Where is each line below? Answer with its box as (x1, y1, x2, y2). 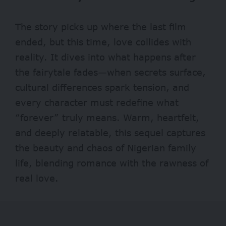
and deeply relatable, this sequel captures (15, 127, 205, 138)
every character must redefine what (15, 96, 179, 108)
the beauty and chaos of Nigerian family (15, 142, 196, 153)
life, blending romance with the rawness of (15, 157, 208, 168)
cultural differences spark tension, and (15, 81, 189, 93)
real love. (15, 172, 59, 184)
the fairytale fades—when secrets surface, (15, 66, 206, 78)
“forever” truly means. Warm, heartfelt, (15, 111, 199, 123)
